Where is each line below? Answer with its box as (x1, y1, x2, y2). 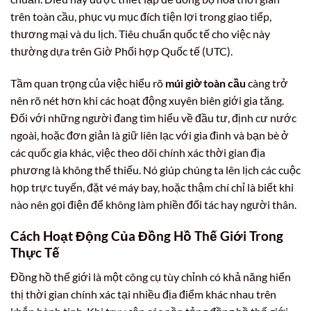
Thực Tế (10, 244, 60, 260)
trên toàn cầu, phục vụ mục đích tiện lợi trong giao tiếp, (10, 10, 271, 24)
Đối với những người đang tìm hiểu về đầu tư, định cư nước (10, 111, 296, 125)
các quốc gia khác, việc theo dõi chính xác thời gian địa (10, 146, 265, 160)
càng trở (246, 76, 288, 90)
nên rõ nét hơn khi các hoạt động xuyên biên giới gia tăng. (10, 94, 284, 108)
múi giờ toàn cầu (165, 76, 246, 90)
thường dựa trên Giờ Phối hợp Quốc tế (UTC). (10, 44, 233, 58)
